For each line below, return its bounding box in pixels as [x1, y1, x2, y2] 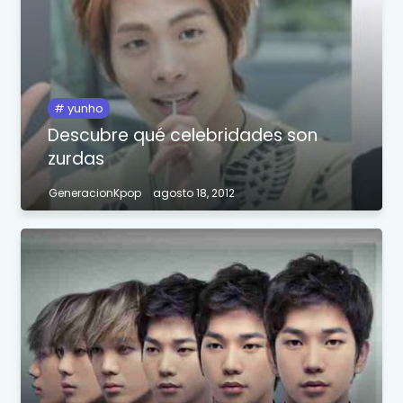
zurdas [48, 147, 105, 172]
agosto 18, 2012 [153, 185, 236, 201]
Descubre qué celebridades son [48, 123, 318, 148]
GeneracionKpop [49, 185, 142, 201]
